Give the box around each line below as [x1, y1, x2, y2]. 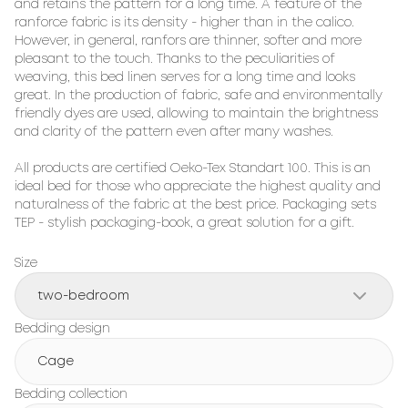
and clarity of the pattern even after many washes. [15, 127, 333, 138]
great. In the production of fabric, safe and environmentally [15, 90, 382, 101]
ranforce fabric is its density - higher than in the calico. [15, 17, 354, 28]
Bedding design [15, 323, 110, 334]
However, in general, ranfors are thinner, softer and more [15, 36, 362, 46]
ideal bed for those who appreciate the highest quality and [15, 181, 381, 192]
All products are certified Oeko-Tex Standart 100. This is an [15, 163, 371, 174]
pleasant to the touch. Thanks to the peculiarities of [15, 54, 335, 65]
